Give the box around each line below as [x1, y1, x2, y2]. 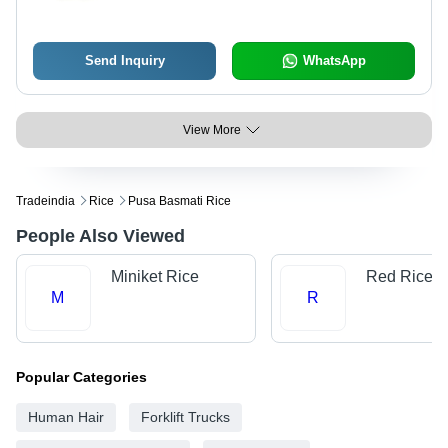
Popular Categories [16, 368, 147, 385]
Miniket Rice [110, 268, 199, 286]
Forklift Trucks [141, 408, 230, 425]
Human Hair [28, 408, 104, 425]
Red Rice [365, 268, 433, 286]
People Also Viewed [16, 226, 185, 247]
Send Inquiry [84, 53, 165, 69]
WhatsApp [302, 53, 366, 69]
